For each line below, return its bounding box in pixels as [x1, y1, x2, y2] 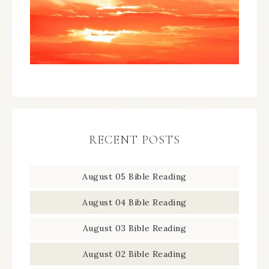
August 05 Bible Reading [82, 171, 187, 182]
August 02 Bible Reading [82, 248, 187, 259]
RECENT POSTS [89, 132, 180, 147]
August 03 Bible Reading [82, 222, 187, 234]
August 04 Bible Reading [82, 196, 187, 208]
